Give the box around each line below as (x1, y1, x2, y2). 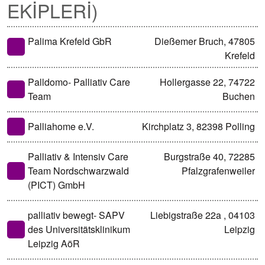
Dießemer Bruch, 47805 (154, 34, 255, 48)
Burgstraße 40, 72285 (164, 149, 255, 163)
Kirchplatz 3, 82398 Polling (142, 119, 255, 133)
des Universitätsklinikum (28, 222, 130, 236)
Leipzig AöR (28, 236, 80, 250)
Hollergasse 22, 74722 (160, 75, 255, 89)
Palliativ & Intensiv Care (28, 149, 128, 163)
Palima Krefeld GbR (28, 34, 112, 48)
